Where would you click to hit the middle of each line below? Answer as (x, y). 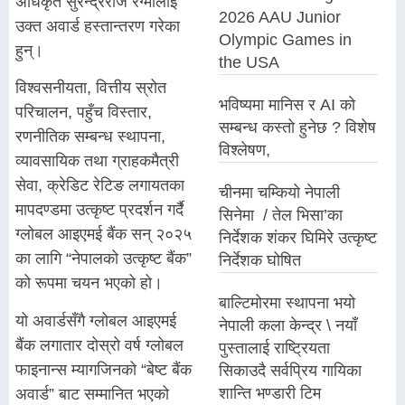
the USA (250, 62)
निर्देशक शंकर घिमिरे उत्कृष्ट (298, 238)
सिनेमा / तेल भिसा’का (281, 215)
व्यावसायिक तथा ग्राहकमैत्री (97, 161)
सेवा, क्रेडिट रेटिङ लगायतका (100, 186)
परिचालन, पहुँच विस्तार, (84, 113)
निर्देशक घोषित (260, 260)
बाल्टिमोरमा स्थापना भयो (287, 303)
